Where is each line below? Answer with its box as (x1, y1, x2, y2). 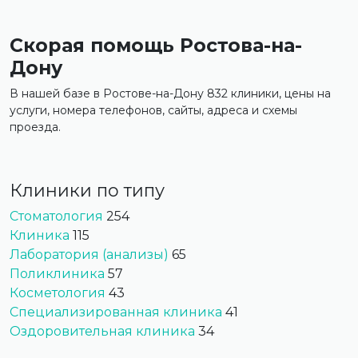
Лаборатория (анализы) (10, 247, 169, 263)
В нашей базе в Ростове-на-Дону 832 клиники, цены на (10, 86, 331, 101)
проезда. (10, 120, 61, 134)
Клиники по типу (10, 180, 165, 201)
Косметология (10, 285, 105, 301)
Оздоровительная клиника (10, 324, 195, 340)
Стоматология (10, 209, 103, 225)
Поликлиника (10, 266, 105, 282)
